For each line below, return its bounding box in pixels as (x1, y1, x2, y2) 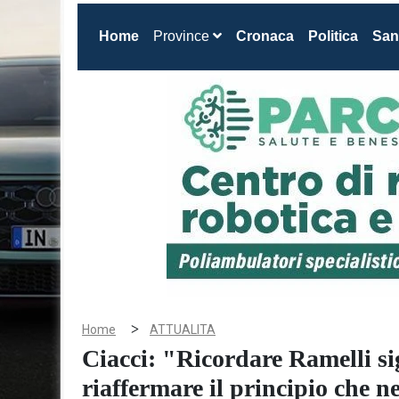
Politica (308, 28, 358, 44)
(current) (138, 28, 196, 43)
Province (153, 28, 213, 44)
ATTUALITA (150, 322, 216, 337)
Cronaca (236, 28, 294, 44)
